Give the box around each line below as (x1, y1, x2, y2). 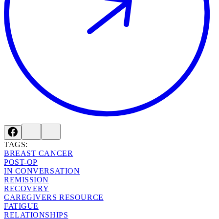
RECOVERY (4, 184, 49, 193)
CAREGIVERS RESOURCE (4, 193, 104, 202)
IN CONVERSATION (4, 167, 80, 175)
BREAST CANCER (4, 149, 73, 158)
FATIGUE (4, 202, 39, 211)
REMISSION (4, 175, 49, 184)
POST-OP (4, 158, 38, 167)
